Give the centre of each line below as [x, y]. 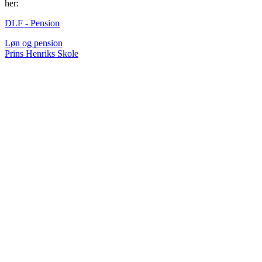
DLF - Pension [32, 23]
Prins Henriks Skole [42, 54]
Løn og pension [34, 43]
